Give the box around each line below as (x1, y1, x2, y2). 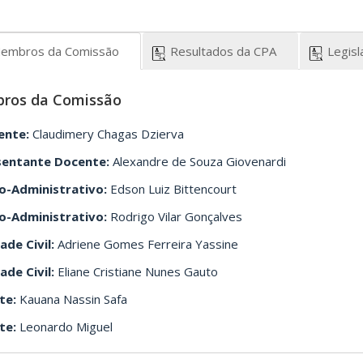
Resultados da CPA (170, 43, 290, 60)
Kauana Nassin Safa (16, 291, 128, 308)
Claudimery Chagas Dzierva (29, 126, 185, 143)
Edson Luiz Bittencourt (107, 181, 237, 198)
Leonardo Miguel (16, 318, 113, 335)
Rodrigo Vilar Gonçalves (107, 208, 243, 225)
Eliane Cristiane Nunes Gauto (54, 263, 219, 280)
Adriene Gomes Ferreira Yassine (54, 236, 239, 253)
